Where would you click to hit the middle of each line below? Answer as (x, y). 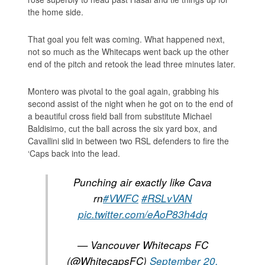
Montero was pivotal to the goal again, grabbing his (124, 91)
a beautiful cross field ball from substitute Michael (120, 116)
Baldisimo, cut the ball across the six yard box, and (123, 129)
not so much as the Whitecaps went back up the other (129, 52)
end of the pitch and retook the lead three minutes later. (132, 64)
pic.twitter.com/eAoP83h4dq (143, 214)
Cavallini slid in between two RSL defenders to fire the (129, 141)
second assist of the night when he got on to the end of (131, 104)
